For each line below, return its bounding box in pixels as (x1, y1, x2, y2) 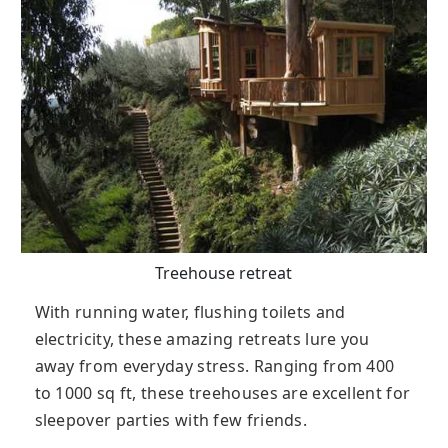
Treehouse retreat (155, 262, 293, 285)
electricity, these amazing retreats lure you (34, 328, 370, 351)
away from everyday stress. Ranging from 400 (34, 355, 395, 378)
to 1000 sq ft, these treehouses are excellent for (34, 382, 411, 405)
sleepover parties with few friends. (34, 409, 308, 432)
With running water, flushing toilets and (34, 301, 346, 324)
